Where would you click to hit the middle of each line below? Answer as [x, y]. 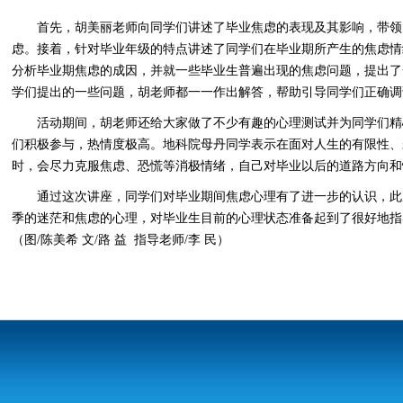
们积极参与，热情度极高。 [87, 144]
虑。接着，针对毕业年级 [81, 49]
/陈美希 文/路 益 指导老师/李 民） [133, 240]
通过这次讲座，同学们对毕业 [119, 197]
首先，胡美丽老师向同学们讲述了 [131, 27]
